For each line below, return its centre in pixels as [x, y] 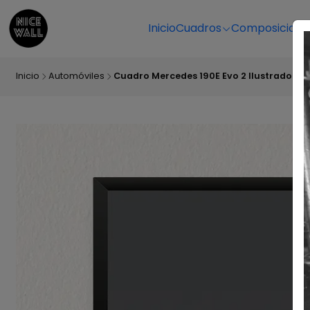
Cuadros [198, 28]
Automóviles [76, 76]
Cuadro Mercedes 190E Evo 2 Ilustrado [202, 76]
